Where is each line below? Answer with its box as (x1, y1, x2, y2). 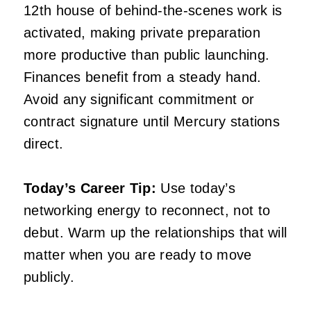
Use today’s (156, 180, 235, 196)
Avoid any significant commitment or (24, 92, 255, 108)
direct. (24, 136, 64, 152)
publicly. (24, 269, 74, 285)
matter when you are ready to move (24, 247, 252, 263)
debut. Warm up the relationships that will (24, 225, 287, 241)
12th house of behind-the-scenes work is (24, 3, 283, 19)
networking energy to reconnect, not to (24, 203, 271, 219)
